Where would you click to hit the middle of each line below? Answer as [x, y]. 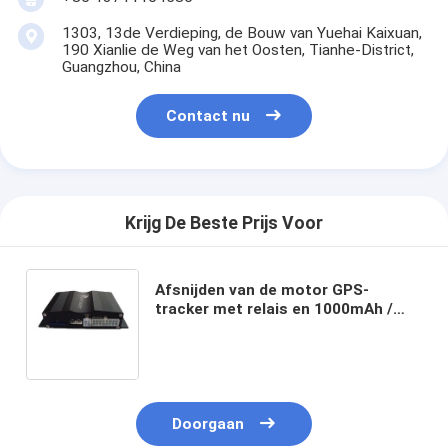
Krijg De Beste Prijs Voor [224, 223]
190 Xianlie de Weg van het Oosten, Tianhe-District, [237, 50]
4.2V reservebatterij [228, 327]
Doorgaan [208, 424]
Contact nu [208, 116]
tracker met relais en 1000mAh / [273, 308]
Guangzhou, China [121, 67]
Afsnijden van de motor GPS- [261, 289]
